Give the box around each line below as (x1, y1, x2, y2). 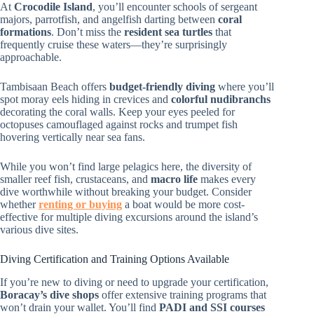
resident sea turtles (124, 25, 212, 38)
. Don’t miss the (51, 25, 124, 38)
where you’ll (215, 80, 274, 93)
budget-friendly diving (109, 80, 215, 93)
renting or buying (39, 198, 122, 210)
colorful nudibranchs (171, 93, 271, 105)
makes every (198, 172, 256, 185)
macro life (151, 172, 198, 185)
